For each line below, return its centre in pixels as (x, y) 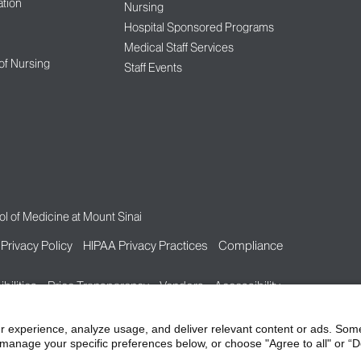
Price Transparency (98, 286)
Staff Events (153, 68)
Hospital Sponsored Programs (199, 28)
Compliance (251, 246)
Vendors (182, 286)
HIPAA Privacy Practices (145, 246)
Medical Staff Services (178, 48)
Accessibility (247, 286)
